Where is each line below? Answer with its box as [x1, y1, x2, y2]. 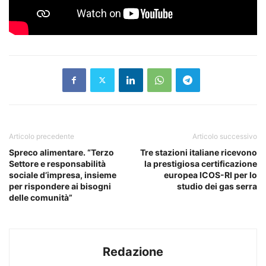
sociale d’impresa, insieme [9, 169, 116, 180]
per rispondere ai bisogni [9, 180, 111, 191]
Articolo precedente [9, 131, 74, 141]
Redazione [103, 244, 163, 259]
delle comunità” [9, 192, 72, 202]
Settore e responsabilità [9, 158, 106, 169]
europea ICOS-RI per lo [164, 169, 257, 180]
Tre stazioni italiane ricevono [140, 147, 257, 157]
